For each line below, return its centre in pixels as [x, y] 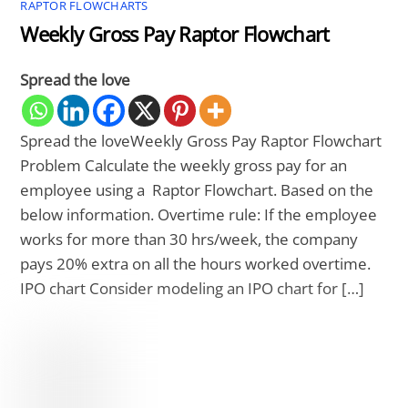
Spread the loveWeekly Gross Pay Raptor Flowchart [201, 141]
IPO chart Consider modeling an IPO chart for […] [193, 289]
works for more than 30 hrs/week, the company [189, 240]
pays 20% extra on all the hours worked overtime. [196, 264]
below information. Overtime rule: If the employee [199, 215]
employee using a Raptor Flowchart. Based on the [197, 190]
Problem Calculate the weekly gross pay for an [184, 166]
